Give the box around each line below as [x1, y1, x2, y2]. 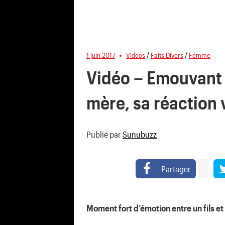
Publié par [86, 129, 123, 140]
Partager [161, 164, 191, 174]
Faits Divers [151, 50, 184, 59]
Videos [126, 50, 146, 59]
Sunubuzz [123, 129, 157, 140]
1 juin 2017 [86, 50, 115, 59]
